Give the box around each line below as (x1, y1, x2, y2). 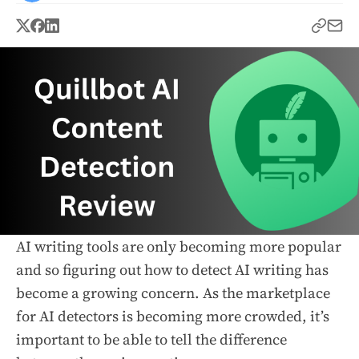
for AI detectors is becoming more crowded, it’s (16, 305, 329, 326)
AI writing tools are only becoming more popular (16, 236, 341, 256)
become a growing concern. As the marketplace (16, 282, 330, 303)
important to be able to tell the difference (16, 329, 287, 349)
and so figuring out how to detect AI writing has (16, 259, 329, 280)
